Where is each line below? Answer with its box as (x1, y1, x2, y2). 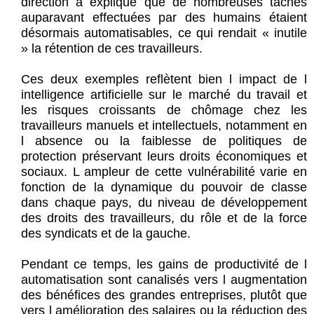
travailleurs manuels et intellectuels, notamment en (21, 118, 307, 133)
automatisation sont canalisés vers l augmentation (21, 273, 307, 287)
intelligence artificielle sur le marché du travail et (21, 88, 307, 102)
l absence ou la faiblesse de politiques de (21, 134, 307, 149)
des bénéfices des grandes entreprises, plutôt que (21, 288, 307, 303)
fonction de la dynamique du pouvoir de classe (21, 180, 307, 195)
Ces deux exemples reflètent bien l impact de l (21, 72, 307, 87)
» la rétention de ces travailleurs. (21, 41, 203, 56)
